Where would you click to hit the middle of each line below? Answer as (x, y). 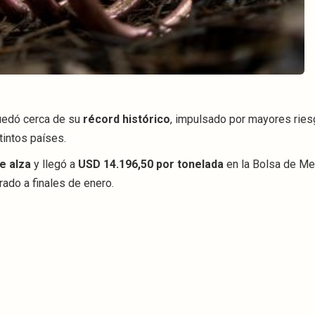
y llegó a (54, 164)
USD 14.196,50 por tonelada (151, 164)
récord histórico (127, 119)
